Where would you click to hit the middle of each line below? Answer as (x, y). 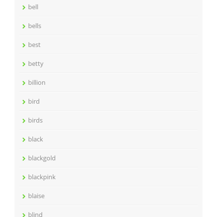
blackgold (42, 158)
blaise (36, 196)
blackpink (42, 177)
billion (37, 82)
